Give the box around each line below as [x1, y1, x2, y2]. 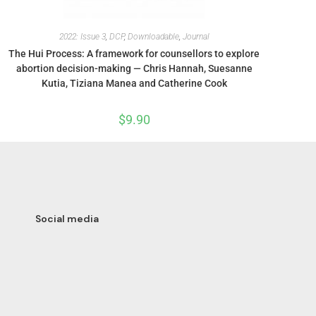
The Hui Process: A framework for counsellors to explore [8, 47, 260, 59]
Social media [35, 212, 99, 225]
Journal [182, 31, 209, 42]
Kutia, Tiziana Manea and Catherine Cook [41, 77, 227, 89]
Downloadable [127, 31, 179, 42]
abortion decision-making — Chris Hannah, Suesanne [16, 62, 253, 74]
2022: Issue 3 [59, 31, 106, 42]
